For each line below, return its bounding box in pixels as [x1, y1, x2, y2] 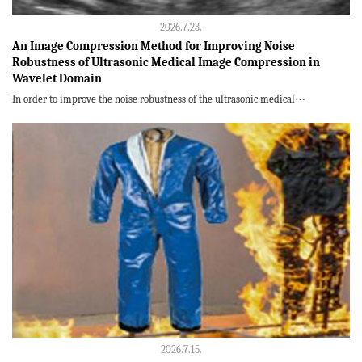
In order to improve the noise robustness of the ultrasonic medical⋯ [12, 92, 305, 105]
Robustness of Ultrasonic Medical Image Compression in [12, 55, 320, 69]
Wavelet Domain [12, 71, 102, 86]
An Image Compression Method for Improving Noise [12, 39, 295, 53]
